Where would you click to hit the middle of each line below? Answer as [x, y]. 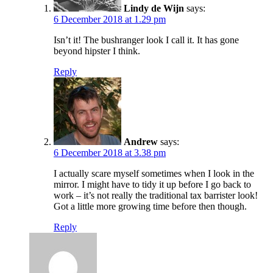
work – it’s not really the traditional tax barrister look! [156, 195]
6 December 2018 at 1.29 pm [110, 19]
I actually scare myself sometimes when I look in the [154, 173]
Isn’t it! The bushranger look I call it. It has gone [146, 40]
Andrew [141, 141]
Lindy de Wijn [154, 8]
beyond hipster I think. [97, 51]
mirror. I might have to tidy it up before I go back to [152, 184]
